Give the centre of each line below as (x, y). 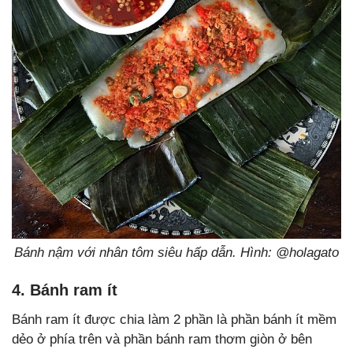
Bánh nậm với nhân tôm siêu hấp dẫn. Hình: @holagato (176, 253)
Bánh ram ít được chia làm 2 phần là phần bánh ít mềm (174, 320)
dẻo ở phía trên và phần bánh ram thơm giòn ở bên (162, 340)
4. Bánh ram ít (65, 290)
